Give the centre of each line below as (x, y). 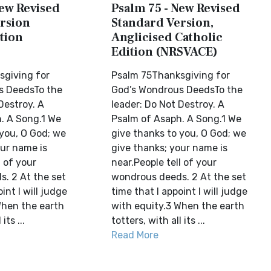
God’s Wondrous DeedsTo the (177, 90)
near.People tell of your (164, 162)
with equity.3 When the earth (178, 206)
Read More (135, 235)
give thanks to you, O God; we (179, 133)
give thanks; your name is (170, 148)
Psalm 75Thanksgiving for (171, 75)
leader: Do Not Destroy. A (168, 104)
